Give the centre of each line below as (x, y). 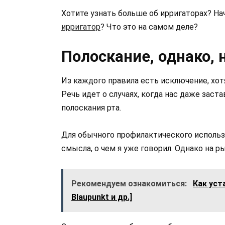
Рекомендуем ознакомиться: (130, 184)
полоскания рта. (91, 107)
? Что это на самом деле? (149, 27)
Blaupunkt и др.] (102, 197)
